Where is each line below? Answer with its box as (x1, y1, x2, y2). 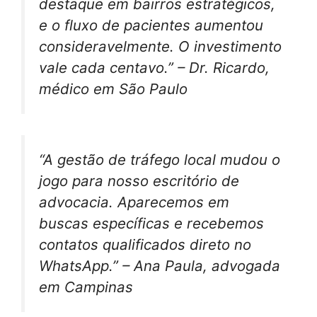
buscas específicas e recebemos (39, 214, 264, 233)
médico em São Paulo (39, 79, 188, 98)
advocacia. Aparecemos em (39, 193, 229, 212)
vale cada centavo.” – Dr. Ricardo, (39, 58, 270, 76)
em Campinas (39, 278, 133, 296)
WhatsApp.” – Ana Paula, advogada (39, 257, 280, 275)
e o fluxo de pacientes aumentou (39, 16, 263, 34)
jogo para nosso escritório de (39, 172, 239, 190)
